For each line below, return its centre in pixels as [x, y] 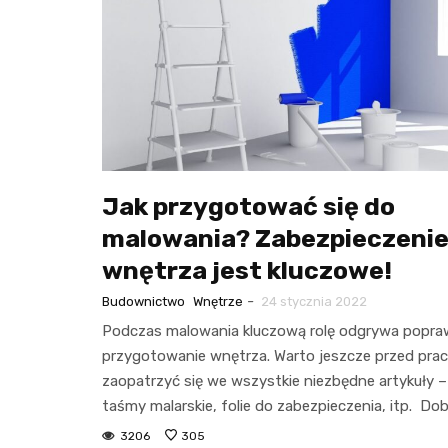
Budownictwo [143, 301]
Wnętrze [218, 301]
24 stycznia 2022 [314, 301]
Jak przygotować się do [248, 206]
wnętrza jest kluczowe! [247, 270]
